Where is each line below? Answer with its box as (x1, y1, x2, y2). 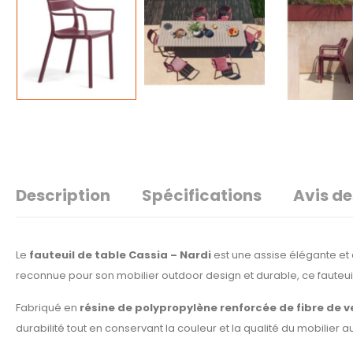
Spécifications (142, 184, 262, 206)
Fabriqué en (16, 300, 80, 315)
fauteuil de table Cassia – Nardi (29, 247, 211, 262)
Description (16, 184, 110, 206)
